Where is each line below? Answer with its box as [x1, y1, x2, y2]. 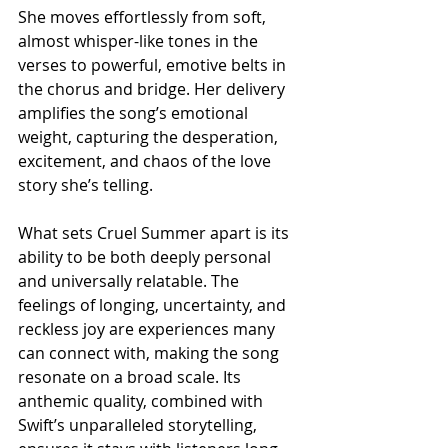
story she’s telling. [18, 174, 153, 196]
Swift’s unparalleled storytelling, [18, 414, 261, 436]
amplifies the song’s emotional [18, 102, 252, 124]
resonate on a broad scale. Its [18, 366, 245, 388]
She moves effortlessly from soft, [18, 6, 270, 28]
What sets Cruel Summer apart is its [18, 222, 293, 244]
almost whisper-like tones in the [18, 30, 262, 52]
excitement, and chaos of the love [18, 150, 275, 172]
